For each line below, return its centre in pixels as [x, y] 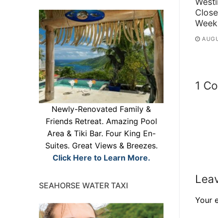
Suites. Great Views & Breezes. [101, 146]
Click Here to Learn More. [101, 158]
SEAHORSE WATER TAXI [83, 186]
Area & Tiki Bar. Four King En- [101, 134]
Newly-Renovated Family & [101, 109]
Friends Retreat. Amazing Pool [101, 121]
